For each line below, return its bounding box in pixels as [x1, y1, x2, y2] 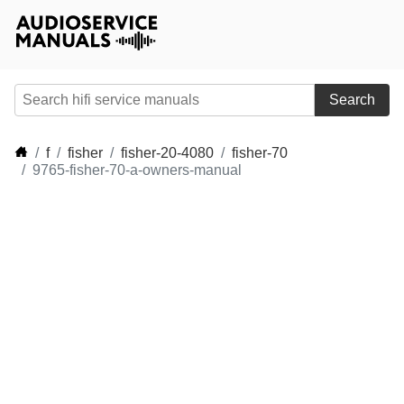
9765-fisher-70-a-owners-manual [32, 162, 242, 178]
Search [329, 92, 375, 107]
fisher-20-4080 [121, 145, 214, 161]
